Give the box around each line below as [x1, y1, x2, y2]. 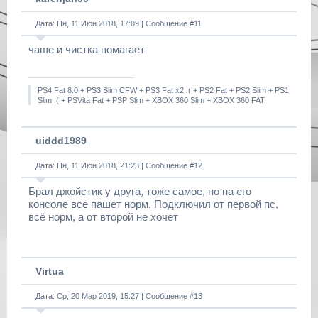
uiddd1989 [35, 135, 87, 146]
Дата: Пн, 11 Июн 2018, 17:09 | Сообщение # [35, 19, 194, 28]
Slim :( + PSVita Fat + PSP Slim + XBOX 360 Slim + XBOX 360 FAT [38, 96, 265, 104]
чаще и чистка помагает [28, 43, 145, 55]
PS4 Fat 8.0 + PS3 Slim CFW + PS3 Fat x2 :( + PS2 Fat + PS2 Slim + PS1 [38, 86, 289, 94]
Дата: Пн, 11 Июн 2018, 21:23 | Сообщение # [35, 161, 194, 170]
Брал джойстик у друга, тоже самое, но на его [28, 185, 251, 197]
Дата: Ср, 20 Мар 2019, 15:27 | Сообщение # [35, 292, 194, 300]
